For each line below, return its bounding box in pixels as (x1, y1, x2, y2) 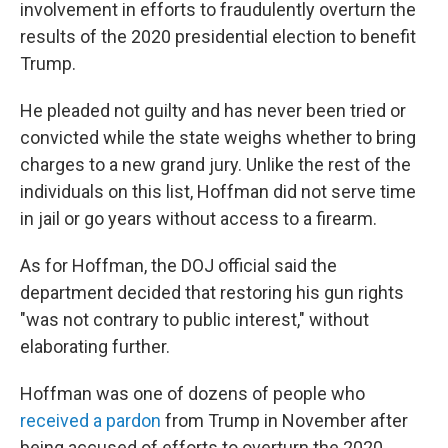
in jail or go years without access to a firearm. (20, 208, 377, 229)
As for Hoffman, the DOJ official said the (20, 255, 337, 276)
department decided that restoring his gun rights (20, 282, 404, 303)
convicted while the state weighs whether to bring (20, 127, 416, 148)
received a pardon (20, 410, 161, 431)
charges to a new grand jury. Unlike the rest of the (20, 154, 411, 175)
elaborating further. (20, 336, 170, 357)
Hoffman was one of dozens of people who (20, 383, 365, 404)
